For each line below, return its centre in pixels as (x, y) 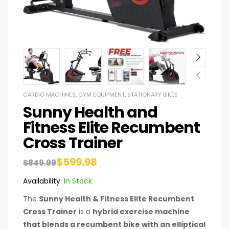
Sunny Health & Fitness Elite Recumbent (117, 199)
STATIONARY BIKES (153, 95)
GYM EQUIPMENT (101, 95)
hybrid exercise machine (141, 212)
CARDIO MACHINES (49, 95)
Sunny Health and (90, 113)
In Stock (77, 181)
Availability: (42, 181)
